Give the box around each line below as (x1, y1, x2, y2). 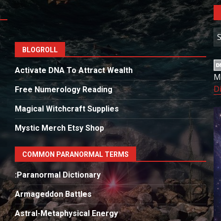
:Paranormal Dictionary (14, 170, 101, 180)
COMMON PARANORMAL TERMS (22, 150, 129, 158)
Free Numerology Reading (14, 84, 112, 94)
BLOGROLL (22, 45, 58, 54)
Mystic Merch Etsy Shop (14, 123, 104, 133)
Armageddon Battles (14, 189, 92, 199)
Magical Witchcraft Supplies (14, 104, 119, 113)
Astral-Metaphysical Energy (14, 208, 118, 218)
